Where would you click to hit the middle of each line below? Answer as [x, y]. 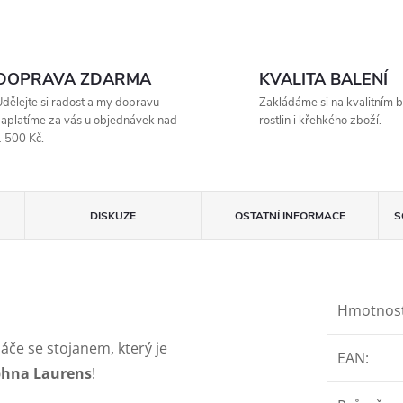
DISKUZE [113, 215]
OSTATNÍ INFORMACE [290, 215]
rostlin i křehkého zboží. [320, 120]
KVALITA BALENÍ [323, 79]
